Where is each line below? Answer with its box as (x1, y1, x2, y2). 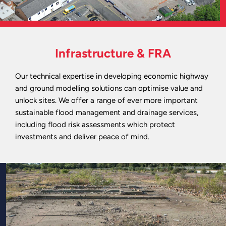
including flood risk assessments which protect (15, 120, 175, 130)
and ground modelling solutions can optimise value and (15, 84, 203, 93)
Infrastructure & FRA (55, 46, 171, 61)
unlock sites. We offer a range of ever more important (15, 96, 198, 105)
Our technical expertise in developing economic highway (15, 72, 208, 81)
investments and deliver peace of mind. (15, 132, 149, 142)
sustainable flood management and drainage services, (15, 108, 198, 118)
